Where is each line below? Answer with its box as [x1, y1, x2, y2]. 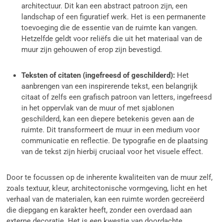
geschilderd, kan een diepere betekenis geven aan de [21, 114, 195, 124]
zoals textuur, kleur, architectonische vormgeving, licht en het [6, 184, 208, 193]
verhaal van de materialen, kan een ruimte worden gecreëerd [6, 195, 205, 204]
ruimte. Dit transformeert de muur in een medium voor [21, 125, 200, 135]
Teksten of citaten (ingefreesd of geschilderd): [21, 71, 175, 80]
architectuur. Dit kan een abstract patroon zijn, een [21, 1, 188, 11]
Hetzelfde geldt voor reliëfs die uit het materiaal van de [21, 34, 203, 44]
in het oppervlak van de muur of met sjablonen [21, 104, 174, 113]
